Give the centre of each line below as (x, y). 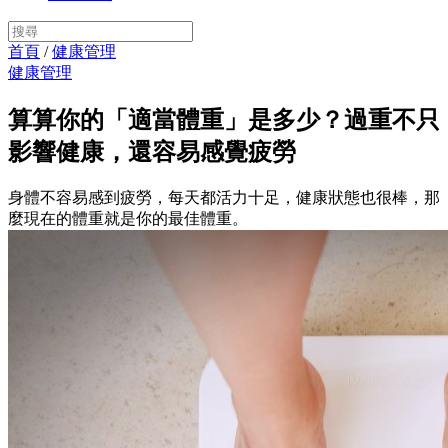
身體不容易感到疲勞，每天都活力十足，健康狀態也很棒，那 (224, 197)
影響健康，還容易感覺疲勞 (152, 151)
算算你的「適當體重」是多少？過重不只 (224, 119)
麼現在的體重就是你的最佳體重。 (128, 218)
